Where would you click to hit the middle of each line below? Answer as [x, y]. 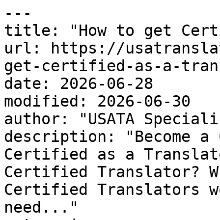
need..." [41, 207]
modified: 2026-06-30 [97, 101]
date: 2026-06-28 [79, 83]
